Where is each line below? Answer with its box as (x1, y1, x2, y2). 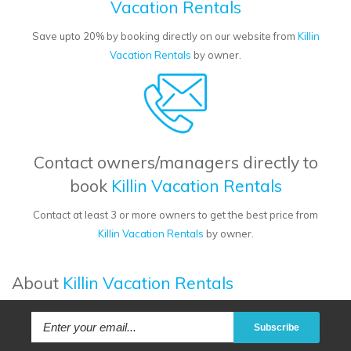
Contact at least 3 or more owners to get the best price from (33, 208, 318, 222)
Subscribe (253, 322, 299, 334)
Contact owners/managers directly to (33, 152, 318, 173)
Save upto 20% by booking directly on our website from (31, 30, 298, 43)
